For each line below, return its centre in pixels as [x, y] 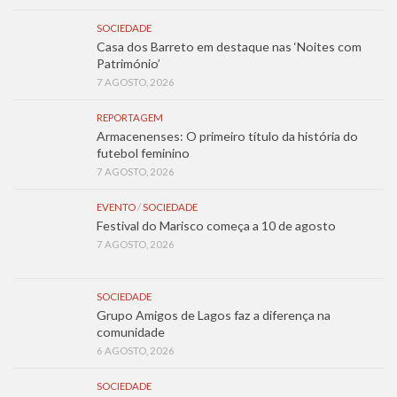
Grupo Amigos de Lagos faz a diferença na [214, 315]
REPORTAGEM [130, 117]
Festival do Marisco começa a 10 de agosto [216, 225]
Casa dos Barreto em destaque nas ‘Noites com [229, 46]
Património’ [128, 63]
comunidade [132, 331]
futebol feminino [143, 152]
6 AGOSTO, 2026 [136, 350]
